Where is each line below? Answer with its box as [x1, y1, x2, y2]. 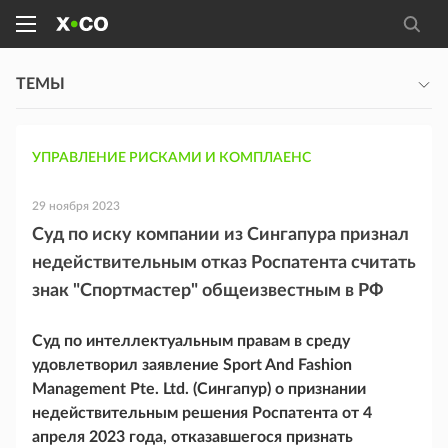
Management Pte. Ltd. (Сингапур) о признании [32, 381, 366, 397]
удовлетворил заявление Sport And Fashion [32, 357, 352, 373]
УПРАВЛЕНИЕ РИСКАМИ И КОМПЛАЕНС [32, 151, 311, 165]
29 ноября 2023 [32, 200, 120, 212]
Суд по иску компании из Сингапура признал [32, 226, 409, 244]
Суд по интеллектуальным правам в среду [32, 333, 350, 349]
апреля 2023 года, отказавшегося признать [32, 429, 353, 445]
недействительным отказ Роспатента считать [32, 254, 416, 272]
